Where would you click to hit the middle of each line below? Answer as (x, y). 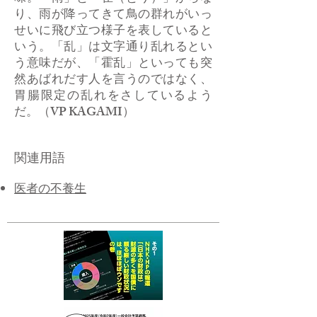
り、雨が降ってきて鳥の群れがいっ (113, 16)
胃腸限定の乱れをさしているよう (113, 97)
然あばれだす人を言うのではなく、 (113, 81)
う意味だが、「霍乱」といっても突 (113, 64)
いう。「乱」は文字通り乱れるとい (113, 48)
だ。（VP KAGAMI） (74, 113)
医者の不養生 (50, 190)
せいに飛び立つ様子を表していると (113, 32)
